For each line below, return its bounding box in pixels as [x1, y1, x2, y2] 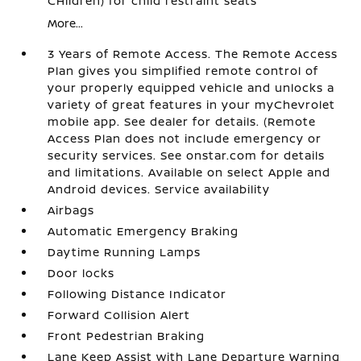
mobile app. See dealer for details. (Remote [48, 113, 317, 129]
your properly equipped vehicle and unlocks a [48, 79, 335, 95]
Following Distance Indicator [48, 285, 227, 301]
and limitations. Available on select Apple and [48, 164, 331, 180]
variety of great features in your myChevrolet [48, 96, 336, 112]
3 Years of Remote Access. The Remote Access [48, 45, 338, 61]
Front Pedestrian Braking [48, 327, 205, 343]
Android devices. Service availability [48, 180, 271, 197]
